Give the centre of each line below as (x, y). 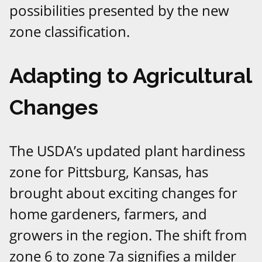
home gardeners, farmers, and (108, 213)
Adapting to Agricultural (130, 75)
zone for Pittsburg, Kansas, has (109, 171)
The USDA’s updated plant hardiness (127, 150)
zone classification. (70, 31)
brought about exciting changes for (123, 192)
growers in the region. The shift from (128, 235)
